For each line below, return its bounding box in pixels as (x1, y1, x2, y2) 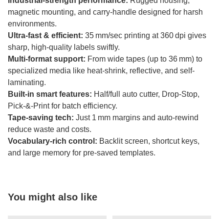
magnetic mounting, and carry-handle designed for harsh (8, 8, 203, 17)
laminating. (8, 78, 46, 87)
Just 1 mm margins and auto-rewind (74, 113, 198, 122)
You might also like (8, 192, 97, 203)
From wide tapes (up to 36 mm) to (86, 55, 202, 64)
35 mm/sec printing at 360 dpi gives (83, 31, 206, 40)
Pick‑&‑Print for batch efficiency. (8, 102, 117, 110)
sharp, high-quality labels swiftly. (8, 43, 120, 52)
